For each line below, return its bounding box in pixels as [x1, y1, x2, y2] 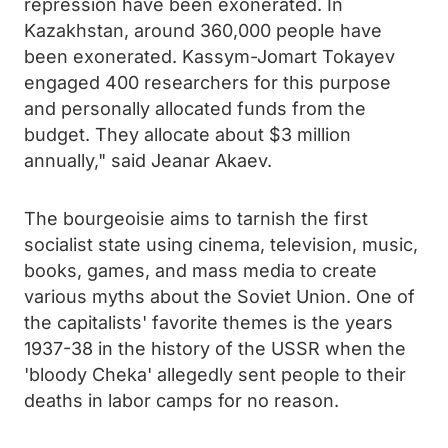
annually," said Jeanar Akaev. [24, 150, 272, 171]
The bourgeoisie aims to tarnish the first [24, 208, 368, 229]
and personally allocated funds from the [24, 98, 366, 119]
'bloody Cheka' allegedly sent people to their [24, 364, 406, 385]
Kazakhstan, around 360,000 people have [24, 20, 382, 41]
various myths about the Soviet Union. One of [24, 286, 415, 307]
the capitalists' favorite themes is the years [24, 312, 393, 333]
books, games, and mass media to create [24, 260, 377, 281]
